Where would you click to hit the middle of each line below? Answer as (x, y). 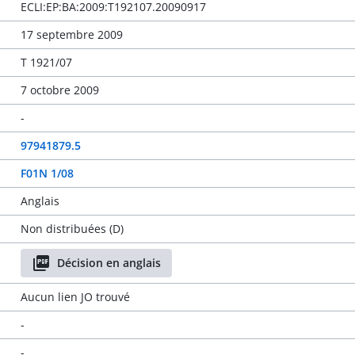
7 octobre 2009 (59, 90)
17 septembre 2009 (71, 34)
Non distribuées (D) (72, 229)
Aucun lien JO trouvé (75, 297)
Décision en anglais (109, 263)
